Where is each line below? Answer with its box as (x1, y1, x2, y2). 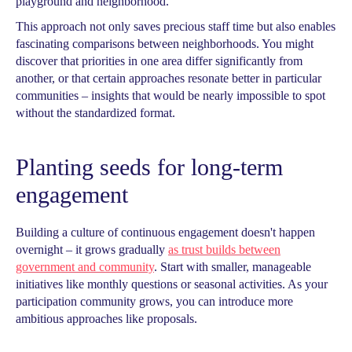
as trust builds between (168, 243, 280, 256)
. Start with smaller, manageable (154, 260, 311, 273)
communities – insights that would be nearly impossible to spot (16, 89, 325, 102)
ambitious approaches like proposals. (16, 312, 197, 325)
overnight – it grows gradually (16, 243, 168, 256)
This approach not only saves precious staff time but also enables (16, 20, 335, 33)
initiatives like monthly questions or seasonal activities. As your (16, 277, 328, 291)
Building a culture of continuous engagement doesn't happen (16, 225, 315, 239)
